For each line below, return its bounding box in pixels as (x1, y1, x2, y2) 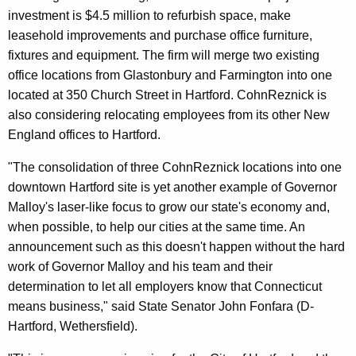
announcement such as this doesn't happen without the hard (8, 239, 345, 253)
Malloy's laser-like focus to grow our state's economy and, (8, 199, 330, 214)
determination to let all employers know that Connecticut (8, 279, 322, 293)
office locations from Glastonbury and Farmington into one (8, 68, 332, 82)
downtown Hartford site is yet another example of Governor (8, 180, 337, 194)
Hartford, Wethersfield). (8, 319, 137, 333)
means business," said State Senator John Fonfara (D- (8, 299, 314, 313)
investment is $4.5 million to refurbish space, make (8, 8, 291, 22)
